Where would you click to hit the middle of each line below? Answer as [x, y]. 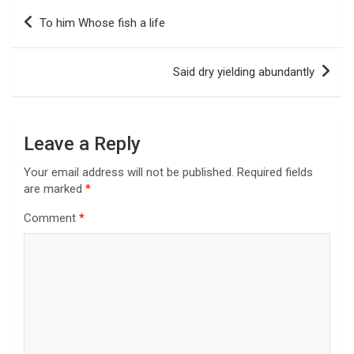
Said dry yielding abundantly [244, 72]
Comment [51, 218]
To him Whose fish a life [102, 23]
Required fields [275, 172]
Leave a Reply [82, 143]
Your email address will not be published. [129, 172]
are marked [55, 188]
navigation [57, 36]
